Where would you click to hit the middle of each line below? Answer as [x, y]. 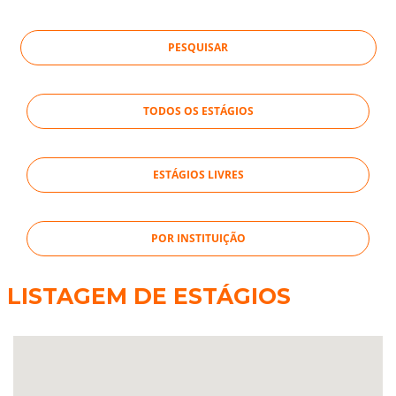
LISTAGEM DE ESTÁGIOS [148, 297]
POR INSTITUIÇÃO [198, 239]
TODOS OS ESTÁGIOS [198, 111]
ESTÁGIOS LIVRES [198, 175]
